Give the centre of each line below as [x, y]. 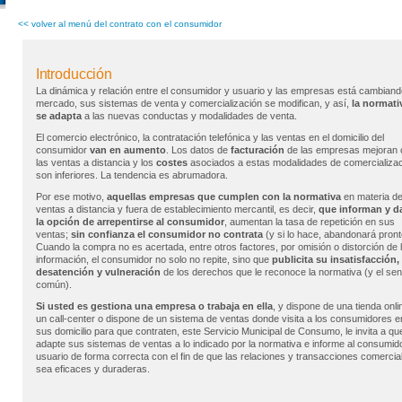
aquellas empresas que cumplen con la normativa [223, 197]
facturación [257, 150]
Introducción [74, 74]
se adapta [58, 116]
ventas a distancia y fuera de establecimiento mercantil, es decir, [177, 209]
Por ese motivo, [71, 197]
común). [53, 284]
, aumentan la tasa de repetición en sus [309, 222]
